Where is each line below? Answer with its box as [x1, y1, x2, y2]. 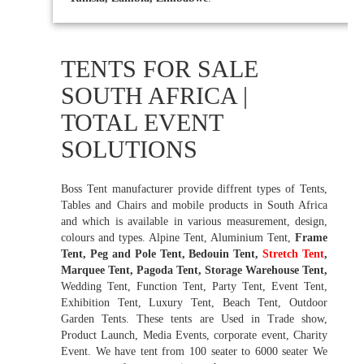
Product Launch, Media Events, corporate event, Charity [61, 329, 327, 342]
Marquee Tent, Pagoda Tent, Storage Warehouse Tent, [61, 264, 327, 277]
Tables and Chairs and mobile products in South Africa [61, 199, 327, 212]
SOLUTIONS [61, 136, 197, 163]
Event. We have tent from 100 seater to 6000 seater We [61, 345, 327, 358]
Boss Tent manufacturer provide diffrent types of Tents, [61, 183, 327, 196]
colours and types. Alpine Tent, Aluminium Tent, [61, 232, 295, 245]
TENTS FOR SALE [61, 55, 258, 83]
